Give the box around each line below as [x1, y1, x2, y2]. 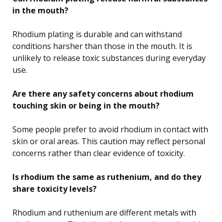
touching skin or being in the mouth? [12, 100, 160, 111]
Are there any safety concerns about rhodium [12, 88, 194, 99]
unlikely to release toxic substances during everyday [12, 52, 206, 63]
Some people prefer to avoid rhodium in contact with [12, 123, 208, 135]
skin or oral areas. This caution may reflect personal [12, 135, 205, 147]
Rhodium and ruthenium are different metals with [12, 207, 196, 218]
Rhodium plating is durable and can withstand [12, 28, 182, 40]
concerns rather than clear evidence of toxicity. [12, 147, 185, 159]
